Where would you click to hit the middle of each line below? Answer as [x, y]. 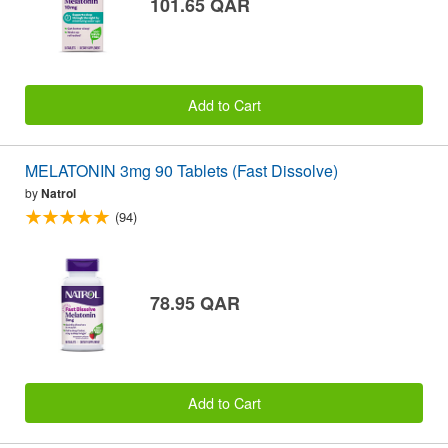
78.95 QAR [195, 303]
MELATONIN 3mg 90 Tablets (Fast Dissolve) [181, 171]
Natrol [58, 193]
